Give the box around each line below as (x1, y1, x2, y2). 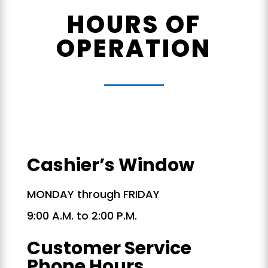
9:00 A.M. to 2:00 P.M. (26, 208, 137, 223)
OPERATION (56, 31, 212, 65)
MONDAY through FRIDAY (26, 186, 160, 202)
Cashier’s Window (26, 152, 194, 178)
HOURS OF (66, 7, 201, 41)
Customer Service (26, 235, 191, 261)
